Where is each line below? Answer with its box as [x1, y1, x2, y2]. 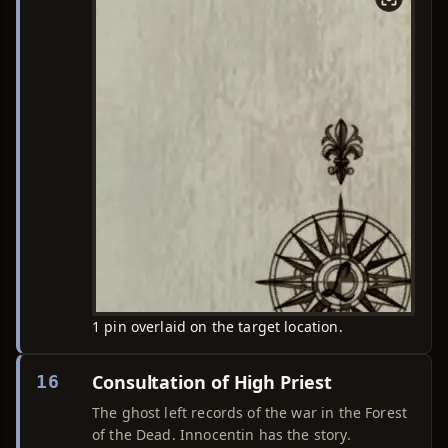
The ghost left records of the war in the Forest [92, 403, 408, 422]
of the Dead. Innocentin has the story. [92, 425, 351, 444]
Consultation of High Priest [92, 370, 332, 394]
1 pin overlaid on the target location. [92, 317, 343, 336]
